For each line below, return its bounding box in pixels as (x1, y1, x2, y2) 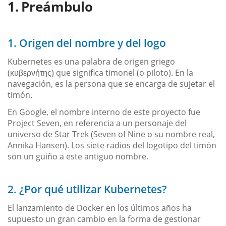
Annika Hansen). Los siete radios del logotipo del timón (8, 139, 216, 151)
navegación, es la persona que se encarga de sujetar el (8, 78, 215, 89)
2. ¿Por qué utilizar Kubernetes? (8, 182, 167, 196)
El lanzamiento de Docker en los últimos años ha (8, 202, 192, 213)
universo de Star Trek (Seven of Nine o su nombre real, (8, 128, 215, 140)
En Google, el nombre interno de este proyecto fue (8, 106, 200, 118)
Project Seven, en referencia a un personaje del (8, 117, 187, 129)
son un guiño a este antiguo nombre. (8, 150, 148, 162)
